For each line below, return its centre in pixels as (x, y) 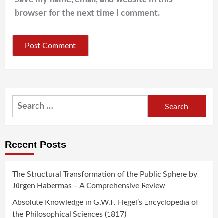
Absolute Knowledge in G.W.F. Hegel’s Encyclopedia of (105, 203)
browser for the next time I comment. (87, 13)
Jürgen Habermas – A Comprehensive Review (89, 186)
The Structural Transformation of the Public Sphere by (105, 174)
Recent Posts (36, 145)
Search (25, 101)
